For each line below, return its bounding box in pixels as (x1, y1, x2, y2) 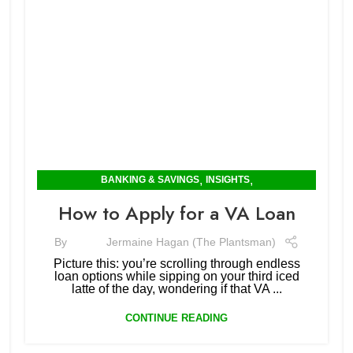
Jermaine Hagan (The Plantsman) (106, 235, 276, 248)
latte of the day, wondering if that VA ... (71, 282, 282, 295)
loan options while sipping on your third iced (54, 269, 299, 283)
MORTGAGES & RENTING (118, 194, 235, 205)
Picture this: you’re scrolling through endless (53, 257, 300, 270)
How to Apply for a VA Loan (58, 199, 295, 227)
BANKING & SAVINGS (100, 174, 199, 185)
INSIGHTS (205, 174, 250, 185)
